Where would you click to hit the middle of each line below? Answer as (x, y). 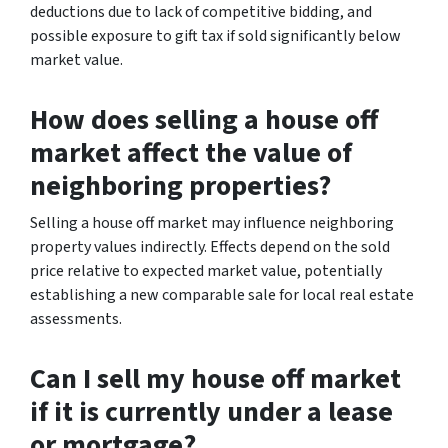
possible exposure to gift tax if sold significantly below (215, 35)
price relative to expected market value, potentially (206, 270)
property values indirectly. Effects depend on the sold (210, 246)
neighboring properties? (180, 185)
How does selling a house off (204, 119)
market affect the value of (191, 152)
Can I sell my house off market (215, 378)
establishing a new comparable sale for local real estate (222, 294)
